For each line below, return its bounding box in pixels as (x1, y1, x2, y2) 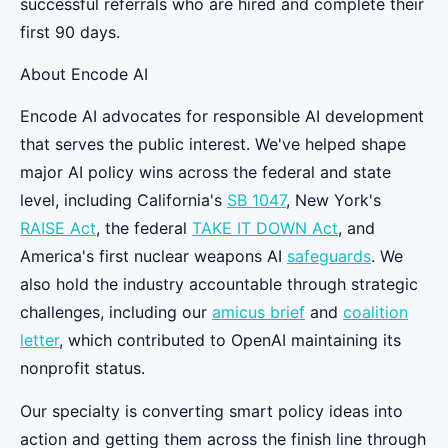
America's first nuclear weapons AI (20, 246, 287, 267)
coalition (343, 302, 408, 323)
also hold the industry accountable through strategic (20, 274, 418, 295)
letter (20, 330, 59, 351)
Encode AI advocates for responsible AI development (20, 106, 424, 127)
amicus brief (212, 302, 305, 323)
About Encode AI (20, 63, 148, 84)
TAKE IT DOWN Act (192, 218, 338, 239)
